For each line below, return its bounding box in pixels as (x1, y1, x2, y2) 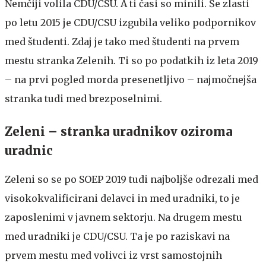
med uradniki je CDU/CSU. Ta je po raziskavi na (5, 230, 230, 242)
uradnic (5, 142, 53, 158)
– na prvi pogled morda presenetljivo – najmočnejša (5, 73, 256, 85)
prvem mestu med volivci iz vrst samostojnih (5, 249, 222, 261)
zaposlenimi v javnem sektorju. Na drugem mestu (5, 211, 242, 223)
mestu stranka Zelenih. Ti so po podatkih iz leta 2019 (5, 54, 258, 66)
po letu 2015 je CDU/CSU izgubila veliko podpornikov (5, 16, 256, 28)
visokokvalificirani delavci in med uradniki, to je (5, 192, 240, 204)
